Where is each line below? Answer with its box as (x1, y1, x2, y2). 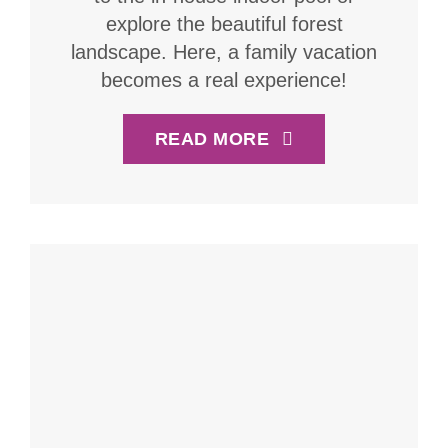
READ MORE (154, 129, 270, 150)
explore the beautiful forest (105, 13, 343, 36)
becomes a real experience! (101, 69, 347, 92)
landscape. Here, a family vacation (71, 41, 377, 64)
